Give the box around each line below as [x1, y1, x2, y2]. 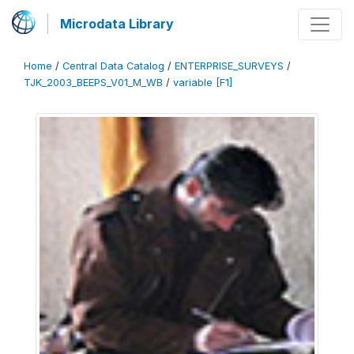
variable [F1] [173, 77, 232, 88]
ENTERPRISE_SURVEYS [175, 60, 284, 72]
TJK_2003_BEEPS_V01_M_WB [24, 77, 163, 88]
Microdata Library [60, 16, 174, 32]
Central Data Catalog [62, 60, 164, 72]
